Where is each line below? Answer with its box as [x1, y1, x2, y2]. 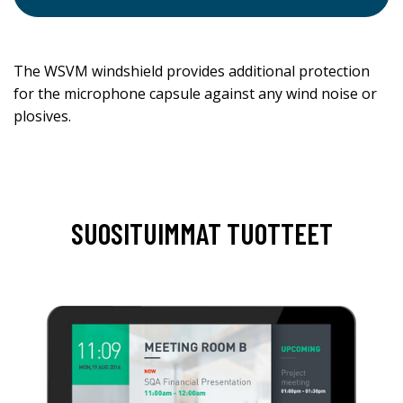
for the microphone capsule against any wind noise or [13, 83, 377, 103]
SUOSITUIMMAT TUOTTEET [70, 215, 333, 250]
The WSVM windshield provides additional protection [13, 60, 370, 81]
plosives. [13, 105, 71, 126]
